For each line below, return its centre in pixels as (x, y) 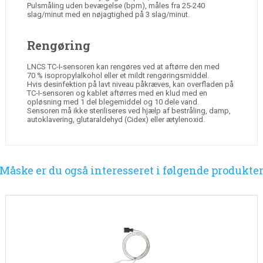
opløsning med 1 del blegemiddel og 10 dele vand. (113, 102)
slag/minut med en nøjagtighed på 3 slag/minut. (108, 15)
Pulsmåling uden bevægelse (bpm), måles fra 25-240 (116, 6)
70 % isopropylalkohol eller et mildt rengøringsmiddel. (118, 76)
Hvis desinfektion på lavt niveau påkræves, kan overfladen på (130, 85)
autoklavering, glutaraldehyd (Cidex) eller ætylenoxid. (116, 120)
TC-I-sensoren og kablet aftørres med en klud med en (117, 93)
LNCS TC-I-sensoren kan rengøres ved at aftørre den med (123, 67)
